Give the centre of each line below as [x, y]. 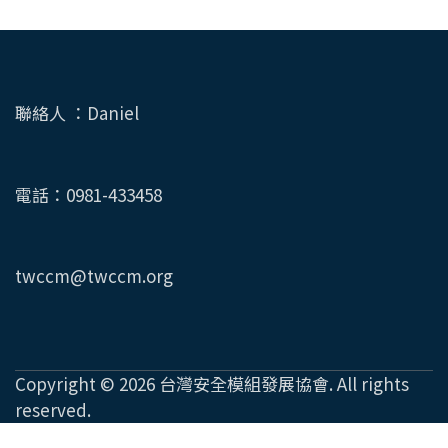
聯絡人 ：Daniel [77, 113]
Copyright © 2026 [87, 383]
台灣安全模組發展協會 [244, 383]
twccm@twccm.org [94, 276]
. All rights [369, 383]
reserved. [53, 409]
